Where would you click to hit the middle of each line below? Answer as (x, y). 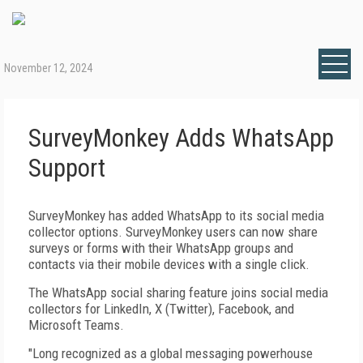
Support (67, 168)
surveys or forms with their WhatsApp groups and (161, 248)
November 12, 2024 (48, 68)
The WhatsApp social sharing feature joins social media (178, 293)
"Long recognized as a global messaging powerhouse (171, 353)
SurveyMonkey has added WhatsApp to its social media (176, 216)
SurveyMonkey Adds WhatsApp (181, 138)
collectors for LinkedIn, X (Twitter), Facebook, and (161, 309)
